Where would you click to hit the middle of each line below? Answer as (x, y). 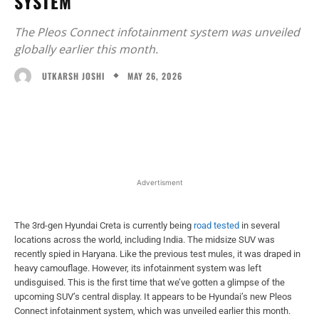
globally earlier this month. (86, 49)
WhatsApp (219, 113)
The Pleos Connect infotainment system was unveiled (157, 32)
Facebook (66, 113)
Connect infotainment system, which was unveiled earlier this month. (152, 310)
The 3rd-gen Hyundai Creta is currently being (104, 225)
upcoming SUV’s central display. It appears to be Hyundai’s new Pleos (153, 296)
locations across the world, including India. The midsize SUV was (145, 239)
